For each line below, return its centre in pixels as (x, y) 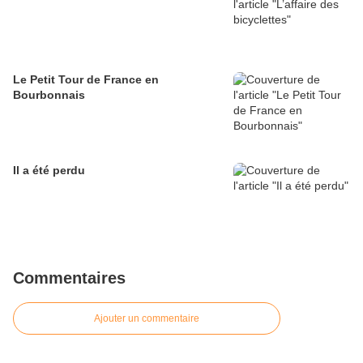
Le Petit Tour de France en (86, 80)
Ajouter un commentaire (147, 319)
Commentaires (69, 278)
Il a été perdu (49, 171)
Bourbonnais (49, 95)
